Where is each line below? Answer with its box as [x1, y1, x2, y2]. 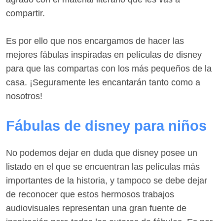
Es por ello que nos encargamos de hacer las [6, 36, 184, 46]
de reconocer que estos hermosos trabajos [6, 189, 174, 200]
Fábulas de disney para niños [6, 118, 207, 134]
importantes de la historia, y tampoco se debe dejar [6, 176, 207, 186]
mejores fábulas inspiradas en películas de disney [6, 50, 202, 60]
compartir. [6, 8, 45, 18]
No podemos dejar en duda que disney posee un [6, 148, 197, 158]
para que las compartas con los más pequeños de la [6, 64, 212, 74]
